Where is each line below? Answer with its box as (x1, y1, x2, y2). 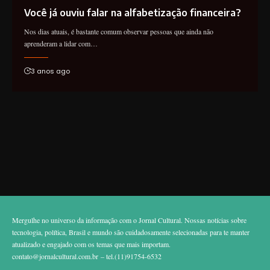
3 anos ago (31, 66, 70, 76)
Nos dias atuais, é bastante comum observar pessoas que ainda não (24, 26, 213, 36)
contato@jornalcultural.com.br (12, 251, 98, 262)
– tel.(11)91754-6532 (98, 251, 162, 262)
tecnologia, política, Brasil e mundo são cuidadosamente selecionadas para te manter (12, 227, 250, 237)
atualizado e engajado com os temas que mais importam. (12, 239, 171, 250)
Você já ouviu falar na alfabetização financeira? (24, 6, 241, 19)
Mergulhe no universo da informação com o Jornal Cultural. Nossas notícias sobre (12, 215, 246, 225)
